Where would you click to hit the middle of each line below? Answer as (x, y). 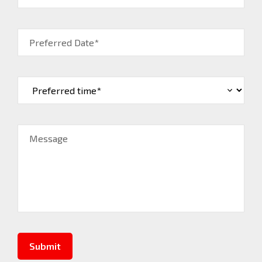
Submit (45, 246)
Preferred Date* (64, 43)
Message (49, 139)
